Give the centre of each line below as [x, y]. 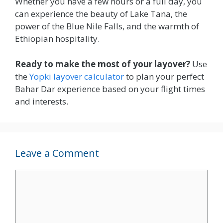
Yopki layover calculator [77, 76]
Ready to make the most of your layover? [103, 64]
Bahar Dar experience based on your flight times [110, 89]
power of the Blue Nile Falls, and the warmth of [107, 26]
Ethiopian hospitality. [57, 39]
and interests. [42, 101]
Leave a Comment [57, 153]
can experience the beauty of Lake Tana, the [101, 14]
